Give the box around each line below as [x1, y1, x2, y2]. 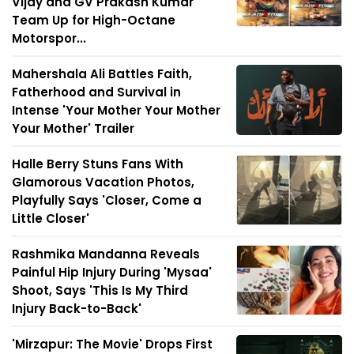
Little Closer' [12, 209, 89, 227]
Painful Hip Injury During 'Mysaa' [12, 263, 212, 281]
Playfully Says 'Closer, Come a [12, 191, 201, 209]
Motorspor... [12, 29, 86, 47]
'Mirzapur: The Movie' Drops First [12, 335, 213, 352]
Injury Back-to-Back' [12, 299, 141, 317]
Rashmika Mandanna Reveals [12, 245, 200, 262]
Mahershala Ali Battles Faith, [12, 65, 192, 82]
